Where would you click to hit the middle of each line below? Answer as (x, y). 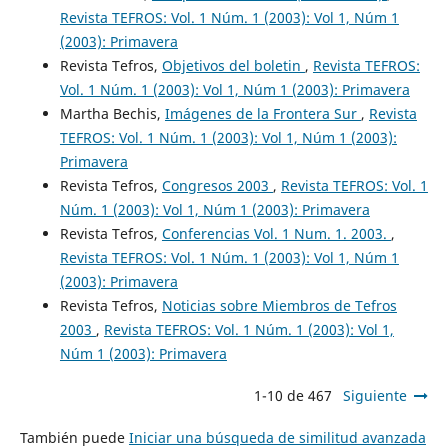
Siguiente (375, 396)
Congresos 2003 (217, 186)
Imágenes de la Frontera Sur (262, 114)
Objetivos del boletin (233, 66)
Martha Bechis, (112, 114)
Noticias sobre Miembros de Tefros (279, 306)
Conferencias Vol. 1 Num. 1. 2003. (276, 234)
